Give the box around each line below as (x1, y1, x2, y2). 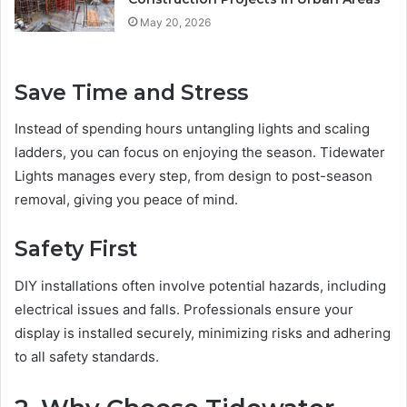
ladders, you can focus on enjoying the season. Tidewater (15, 144, 385, 162)
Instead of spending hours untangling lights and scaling (15, 120, 370, 138)
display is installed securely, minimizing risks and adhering (15, 323, 391, 342)
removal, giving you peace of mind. (15, 191, 238, 209)
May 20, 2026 (140, 15, 212, 29)
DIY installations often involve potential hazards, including (15, 276, 386, 294)
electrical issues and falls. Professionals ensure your (15, 300, 353, 318)
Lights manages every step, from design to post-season (15, 167, 372, 185)
